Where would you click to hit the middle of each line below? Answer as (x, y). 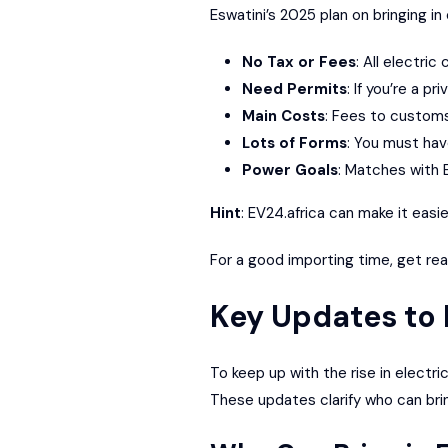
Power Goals (289, 169)
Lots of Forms (294, 142)
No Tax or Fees (298, 61)
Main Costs (283, 115)
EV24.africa (286, 212)
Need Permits (294, 88)
